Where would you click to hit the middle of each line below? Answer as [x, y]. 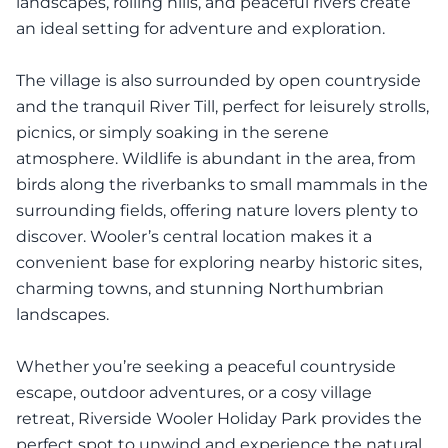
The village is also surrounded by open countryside [218, 80]
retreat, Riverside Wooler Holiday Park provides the [219, 418]
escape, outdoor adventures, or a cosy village [194, 392]
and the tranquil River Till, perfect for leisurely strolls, [222, 106]
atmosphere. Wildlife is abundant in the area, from [216, 158]
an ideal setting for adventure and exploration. [200, 28]
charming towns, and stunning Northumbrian [200, 288]
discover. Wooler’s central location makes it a [194, 236]
